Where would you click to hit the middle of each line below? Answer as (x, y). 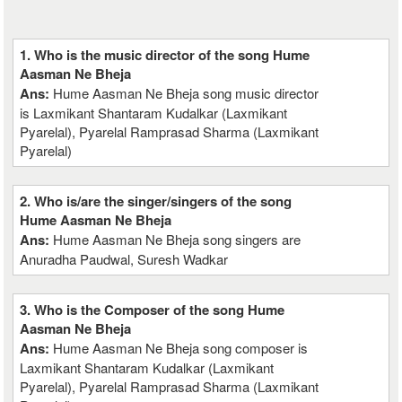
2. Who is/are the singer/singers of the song (156, 201)
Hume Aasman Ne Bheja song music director (186, 93)
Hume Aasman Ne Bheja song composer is (181, 348)
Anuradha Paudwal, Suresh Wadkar (124, 259)
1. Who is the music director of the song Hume (165, 55)
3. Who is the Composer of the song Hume (153, 310)
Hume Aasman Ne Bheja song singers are (177, 239)
